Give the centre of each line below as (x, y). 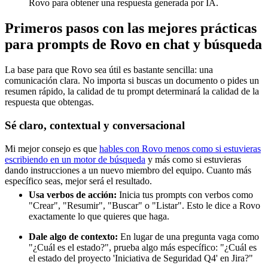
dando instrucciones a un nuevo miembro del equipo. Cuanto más (128, 170)
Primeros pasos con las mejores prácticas (131, 28)
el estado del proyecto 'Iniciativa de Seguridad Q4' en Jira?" (141, 258)
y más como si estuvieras (193, 159)
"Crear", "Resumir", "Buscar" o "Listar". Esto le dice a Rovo (144, 205)
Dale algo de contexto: (73, 236)
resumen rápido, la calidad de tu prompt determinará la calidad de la (132, 92)
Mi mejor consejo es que (52, 148)
